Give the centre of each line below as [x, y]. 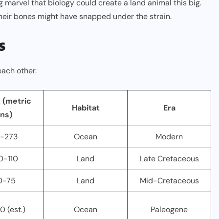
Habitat [86, 108]
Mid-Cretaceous [169, 181]
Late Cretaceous [169, 159]
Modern [169, 137]
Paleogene [169, 209]
